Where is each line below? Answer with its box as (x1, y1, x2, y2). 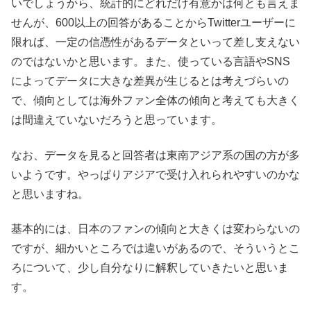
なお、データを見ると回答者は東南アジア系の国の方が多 (11, 149, 300, 161)
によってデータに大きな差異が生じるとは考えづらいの (11, 75, 289, 87)
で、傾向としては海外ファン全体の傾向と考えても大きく (11, 94, 300, 107)
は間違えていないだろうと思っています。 (11, 114, 222, 126)
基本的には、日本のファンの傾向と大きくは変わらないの (11, 222, 300, 235)
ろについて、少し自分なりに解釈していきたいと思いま (11, 261, 289, 274)
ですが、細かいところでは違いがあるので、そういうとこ (11, 242, 300, 254)
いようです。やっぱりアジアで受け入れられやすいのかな (11, 168, 300, 180)
